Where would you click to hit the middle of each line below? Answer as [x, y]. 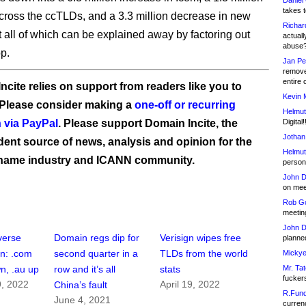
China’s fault [81, 285]
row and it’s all [85, 269]
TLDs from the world [204, 254]
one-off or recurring [185, 105]
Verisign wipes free [201, 238]
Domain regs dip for [97, 238]
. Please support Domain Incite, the [148, 123]
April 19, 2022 [190, 284]
